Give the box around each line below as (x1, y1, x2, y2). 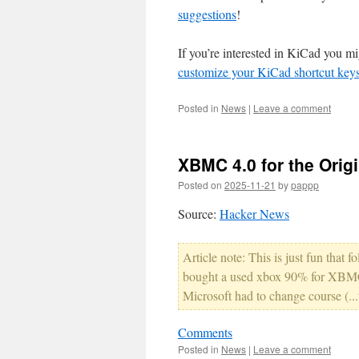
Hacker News (220, 205, 289, 222)
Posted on (178, 178, 222, 192)
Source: (178, 205, 220, 222)
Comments (178, 324, 232, 341)
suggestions (178, 6, 236, 22)
